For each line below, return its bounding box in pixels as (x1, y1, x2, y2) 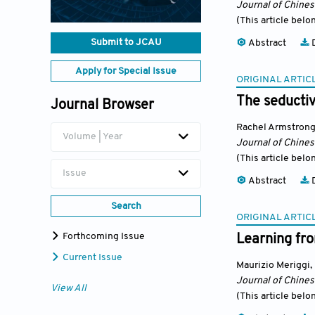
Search (110, 201, 141, 212)
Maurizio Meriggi (236, 260, 310, 271)
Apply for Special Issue (75, 66, 176, 77)
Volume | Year (63, 131, 122, 143)
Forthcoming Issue (60, 231, 145, 243)
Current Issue (60, 252, 122, 264)
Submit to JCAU (90, 37, 162, 49)
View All (51, 283, 86, 295)
